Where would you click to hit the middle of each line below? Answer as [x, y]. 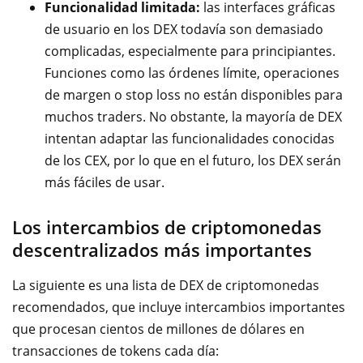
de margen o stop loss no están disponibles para [194, 94]
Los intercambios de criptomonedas [167, 226]
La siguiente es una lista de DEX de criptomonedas [166, 285]
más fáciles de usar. [105, 182]
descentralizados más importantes [162, 249]
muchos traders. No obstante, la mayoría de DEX [193, 116]
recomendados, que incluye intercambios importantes [179, 307]
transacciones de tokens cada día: [115, 350]
